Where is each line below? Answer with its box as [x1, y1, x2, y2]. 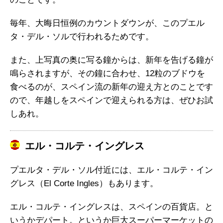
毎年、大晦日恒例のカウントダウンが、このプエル [10, 18, 205, 28]
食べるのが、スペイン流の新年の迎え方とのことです [10, 82, 213, 92]
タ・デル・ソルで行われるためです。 [10, 31, 154, 41]
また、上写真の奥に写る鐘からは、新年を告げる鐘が [10, 55, 213, 65]
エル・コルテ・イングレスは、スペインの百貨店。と [10, 202, 213, 212]
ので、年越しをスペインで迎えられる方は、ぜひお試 [10, 95, 213, 105]
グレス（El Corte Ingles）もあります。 [10, 178, 158, 188]
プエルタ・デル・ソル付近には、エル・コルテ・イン [10, 165, 213, 175]
